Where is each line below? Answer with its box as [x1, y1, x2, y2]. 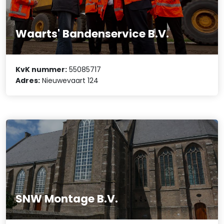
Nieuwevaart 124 [40, 75, 99, 85]
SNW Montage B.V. [15, 190, 118, 206]
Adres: [15, 75, 40, 85]
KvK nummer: [15, 64, 67, 74]
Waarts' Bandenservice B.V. [15, 25, 169, 41]
